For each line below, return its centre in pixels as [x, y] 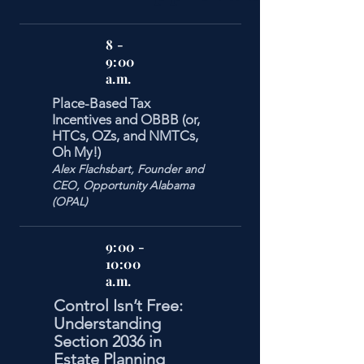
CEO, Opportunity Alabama [123, 185]
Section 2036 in [108, 341]
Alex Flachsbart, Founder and [128, 169]
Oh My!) [76, 152]
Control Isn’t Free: [118, 305]
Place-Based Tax [101, 103]
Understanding [107, 323]
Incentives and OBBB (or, [126, 119]
